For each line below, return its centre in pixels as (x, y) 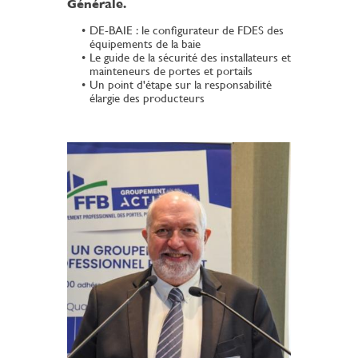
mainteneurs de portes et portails (171, 71)
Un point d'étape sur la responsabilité (181, 85)
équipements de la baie (145, 44)
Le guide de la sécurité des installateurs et (190, 58)
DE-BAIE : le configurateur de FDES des (187, 30)
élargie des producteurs (149, 98)
